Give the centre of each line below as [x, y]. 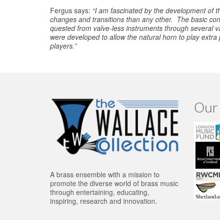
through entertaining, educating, [100, 192]
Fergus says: [71, 11]
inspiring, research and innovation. [104, 201]
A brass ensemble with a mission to [105, 174]
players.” [63, 46]
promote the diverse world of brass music [114, 183]
